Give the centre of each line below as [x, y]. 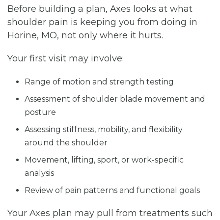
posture [40, 112]
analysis [39, 173]
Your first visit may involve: [66, 58]
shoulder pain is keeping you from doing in [102, 22]
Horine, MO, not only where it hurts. [85, 35]
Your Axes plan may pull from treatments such [110, 213]
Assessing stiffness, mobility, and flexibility [104, 129]
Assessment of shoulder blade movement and [115, 99]
